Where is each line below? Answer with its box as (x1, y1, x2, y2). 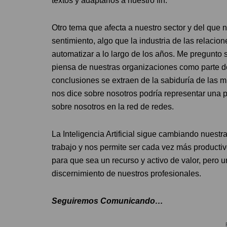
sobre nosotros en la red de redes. (52, 102, 174, 111)
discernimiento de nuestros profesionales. (52, 169, 201, 178)
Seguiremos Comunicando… (52, 196, 163, 205)
